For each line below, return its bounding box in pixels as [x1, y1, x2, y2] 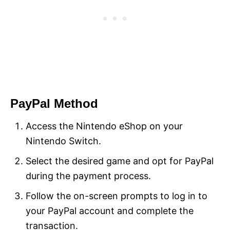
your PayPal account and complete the [26, 205, 194, 216]
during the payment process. [26, 170, 151, 181]
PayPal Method [10, 96, 98, 110]
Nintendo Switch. [26, 135, 101, 146]
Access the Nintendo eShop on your [26, 120, 183, 131]
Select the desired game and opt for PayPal [26, 155, 214, 166]
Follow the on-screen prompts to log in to [26, 190, 207, 201]
